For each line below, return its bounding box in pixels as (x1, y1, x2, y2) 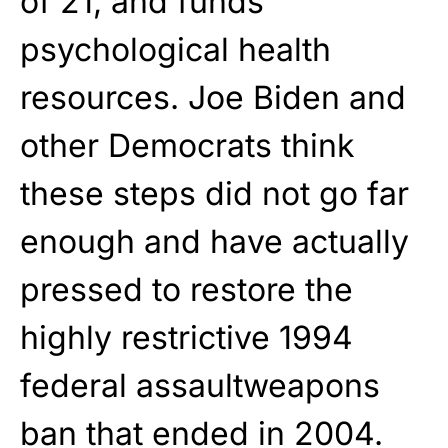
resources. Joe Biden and (20, 77, 406, 117)
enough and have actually (20, 221, 409, 261)
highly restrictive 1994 (20, 317, 353, 357)
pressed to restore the (20, 269, 353, 309)
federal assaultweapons (20, 365, 380, 405)
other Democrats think (20, 125, 355, 165)
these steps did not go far (20, 173, 409, 213)
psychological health (20, 29, 331, 69)
